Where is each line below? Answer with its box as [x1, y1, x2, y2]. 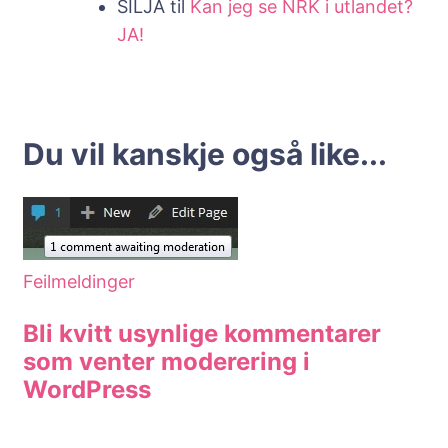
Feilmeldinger [23, 271, 135, 293]
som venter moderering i [23, 347, 310, 377]
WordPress [23, 375, 151, 405]
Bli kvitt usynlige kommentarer [23, 319, 381, 349]
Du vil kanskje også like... [23, 136, 387, 173]
